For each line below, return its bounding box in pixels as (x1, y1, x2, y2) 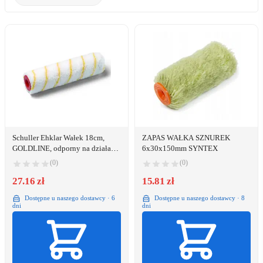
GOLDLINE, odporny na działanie (12, 144, 121, 153)
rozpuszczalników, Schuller (12, 154, 99, 164)
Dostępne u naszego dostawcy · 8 (153, 194, 245, 201)
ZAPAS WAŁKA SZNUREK (142, 133, 230, 143)
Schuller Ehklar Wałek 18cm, (12, 133, 104, 143)
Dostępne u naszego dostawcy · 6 (23, 194, 115, 201)
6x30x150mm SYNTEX (142, 144, 218, 153)
